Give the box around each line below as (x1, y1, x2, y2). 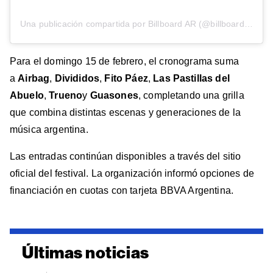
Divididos (54, 73, 100, 83)
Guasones (90, 90, 138, 101)
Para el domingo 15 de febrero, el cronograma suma (10, 55, 239, 66)
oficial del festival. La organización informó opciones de (10, 168, 255, 179)
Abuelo (10, 90, 44, 101)
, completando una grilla (138, 90, 244, 101)
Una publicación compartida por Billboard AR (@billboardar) (244, 18, 253, 29)
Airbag (18, 73, 50, 83)
